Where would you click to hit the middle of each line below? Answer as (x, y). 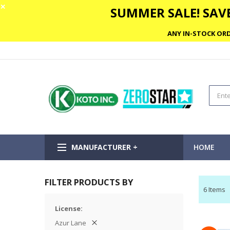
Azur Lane (71, 223)
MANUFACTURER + (104, 147)
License (68, 208)
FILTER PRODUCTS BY (89, 182)
